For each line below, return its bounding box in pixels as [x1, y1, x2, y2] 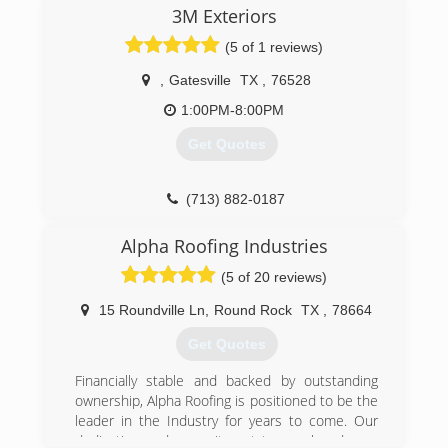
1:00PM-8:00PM [181, 102, 284, 118]
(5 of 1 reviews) [225, 39, 323, 55]
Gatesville [169, 72, 231, 88]
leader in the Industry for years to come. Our [75, 411, 378, 431]
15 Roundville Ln [99, 302, 205, 318]
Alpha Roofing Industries [120, 234, 328, 258]
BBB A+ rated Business [75, 21, 220, 41]
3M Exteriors [171, 4, 277, 28]
